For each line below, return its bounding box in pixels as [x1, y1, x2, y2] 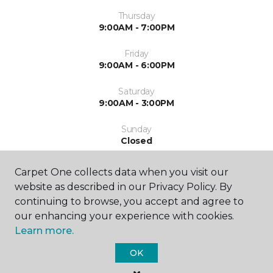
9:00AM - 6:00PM [98, 60, 175, 71]
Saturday [118, 86, 155, 97]
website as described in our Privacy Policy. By [15, 181, 232, 193]
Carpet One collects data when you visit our [15, 166, 229, 178]
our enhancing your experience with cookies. [15, 210, 234, 222]
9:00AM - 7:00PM [98, 22, 175, 33]
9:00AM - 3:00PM [99, 97, 174, 108]
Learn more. [15, 225, 74, 236]
